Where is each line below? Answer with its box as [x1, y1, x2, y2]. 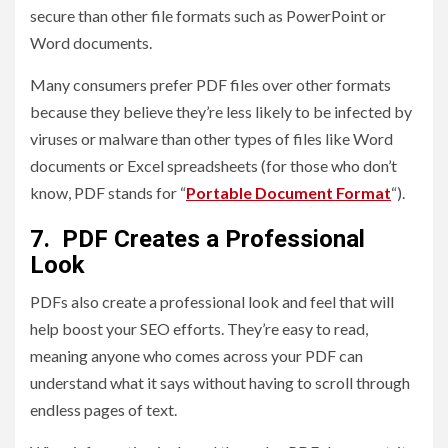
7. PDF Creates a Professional [30, 225, 365, 254]
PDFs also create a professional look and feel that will [30, 292, 394, 312]
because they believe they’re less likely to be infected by [30, 102, 412, 122]
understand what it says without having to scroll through [30, 373, 410, 393]
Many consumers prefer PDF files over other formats [30, 75, 391, 95]
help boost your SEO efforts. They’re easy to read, [30, 319, 368, 339]
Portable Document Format [186, 183, 391, 203]
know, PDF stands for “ [30, 183, 186, 203]
